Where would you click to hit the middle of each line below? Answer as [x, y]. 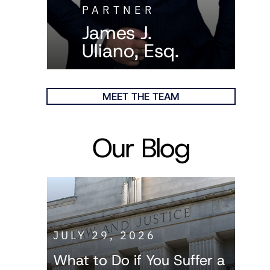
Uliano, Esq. [131, 51]
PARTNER [119, 10]
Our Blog [141, 148]
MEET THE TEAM [141, 97]
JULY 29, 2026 [105, 236]
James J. [117, 33]
